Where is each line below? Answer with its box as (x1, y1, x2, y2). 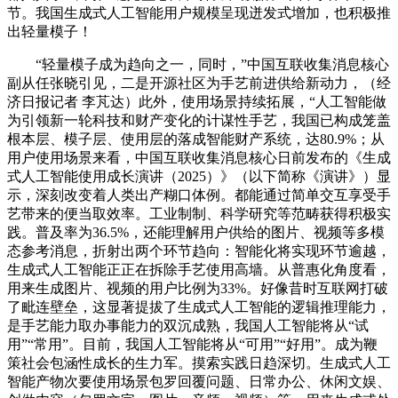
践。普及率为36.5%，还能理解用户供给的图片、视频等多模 (7, 224, 385, 240)
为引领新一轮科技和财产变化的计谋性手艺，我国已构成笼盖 (7, 112, 391, 128)
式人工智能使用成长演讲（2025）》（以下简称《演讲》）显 (7, 168, 391, 184)
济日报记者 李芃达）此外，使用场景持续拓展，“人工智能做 (7, 93, 386, 109)
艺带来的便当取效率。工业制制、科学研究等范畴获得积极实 (7, 205, 391, 221)
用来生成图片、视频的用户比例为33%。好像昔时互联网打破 (7, 280, 388, 296)
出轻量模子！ (7, 23, 92, 39)
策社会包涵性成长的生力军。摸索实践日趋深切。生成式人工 (7, 354, 391, 370)
